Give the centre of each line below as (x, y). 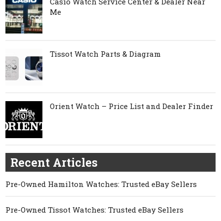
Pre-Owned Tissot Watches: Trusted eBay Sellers (95, 209)
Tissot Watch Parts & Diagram (106, 54)
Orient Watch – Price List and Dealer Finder (132, 106)
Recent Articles (54, 162)
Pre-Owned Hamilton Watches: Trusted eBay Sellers (101, 184)
